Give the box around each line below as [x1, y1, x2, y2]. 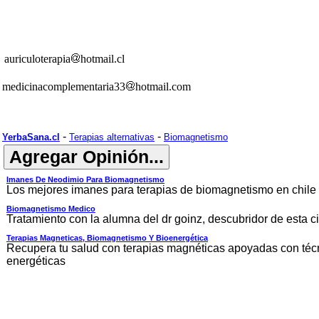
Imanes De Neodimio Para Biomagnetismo [6, 175, 164, 184]
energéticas [6, 255, 66, 267]
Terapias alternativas [69, 132, 155, 142]
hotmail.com [135, 80, 191, 93]
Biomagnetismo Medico [6, 204, 95, 213]
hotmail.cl [80, 53, 125, 65]
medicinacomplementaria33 [2, 80, 125, 93]
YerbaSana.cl [2, 132, 60, 142]
